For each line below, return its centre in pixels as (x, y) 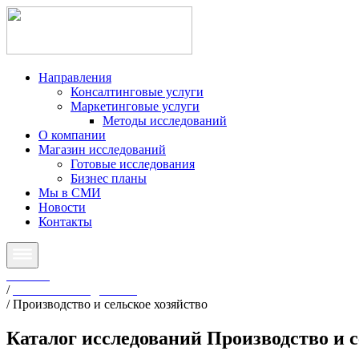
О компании (72, 135)
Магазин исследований (102, 149)
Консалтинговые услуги (137, 92)
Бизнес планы (109, 178)
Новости (62, 207)
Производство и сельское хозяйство (110, 304)
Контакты (65, 222)
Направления (75, 77)
